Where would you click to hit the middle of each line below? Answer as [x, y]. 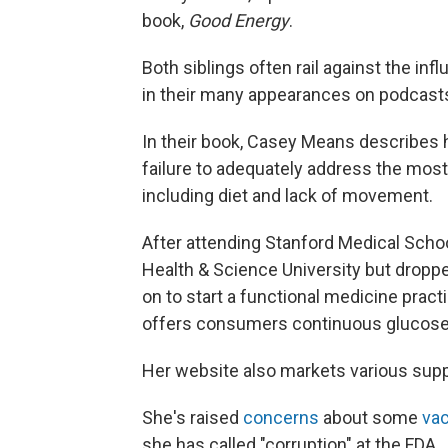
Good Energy [238, 20]
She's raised [192, 417]
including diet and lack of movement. [287, 195]
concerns [281, 417]
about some [370, 417]
